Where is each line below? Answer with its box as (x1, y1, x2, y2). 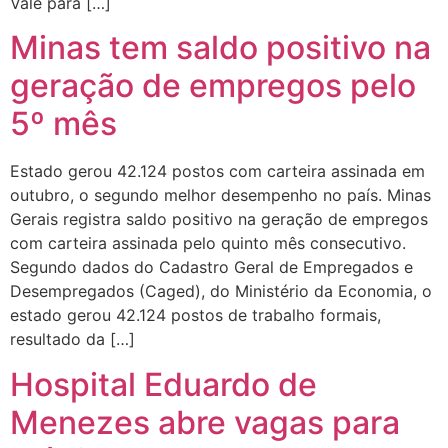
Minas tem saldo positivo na (10, 28, 431, 68)
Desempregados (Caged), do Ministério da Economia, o (10, 281, 432, 302)
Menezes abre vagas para (10, 402, 400, 442)
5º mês (10, 104, 117, 144)
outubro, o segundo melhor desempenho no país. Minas (10, 185, 431, 206)
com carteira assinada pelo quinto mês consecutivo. (10, 233, 406, 254)
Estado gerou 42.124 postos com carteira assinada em (10, 161, 425, 182)
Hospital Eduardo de (10, 364, 317, 404)
